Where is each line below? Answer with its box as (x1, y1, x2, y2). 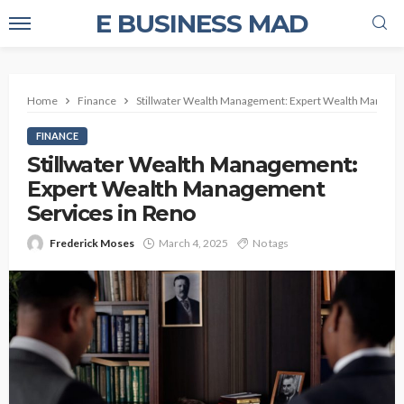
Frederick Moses (50, 236, 134, 250)
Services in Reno (27, 200, 196, 226)
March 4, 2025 (159, 236, 228, 250)
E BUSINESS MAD (96, 8, 308, 39)
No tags (252, 236, 289, 250)
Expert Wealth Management (27, 176, 325, 202)
